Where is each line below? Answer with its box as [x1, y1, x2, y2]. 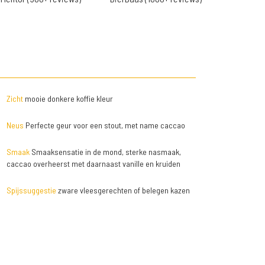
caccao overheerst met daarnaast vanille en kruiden [6, 159, 180, 169]
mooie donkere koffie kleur [22, 93, 113, 104]
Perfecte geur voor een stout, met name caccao [23, 120, 185, 130]
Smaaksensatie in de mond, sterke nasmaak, [29, 147, 181, 157]
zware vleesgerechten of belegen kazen [56, 185, 190, 195]
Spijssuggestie [6, 185, 56, 195]
